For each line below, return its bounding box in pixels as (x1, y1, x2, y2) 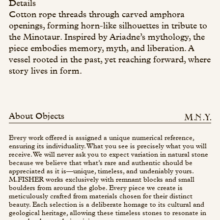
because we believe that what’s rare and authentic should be (8, 160, 192, 167)
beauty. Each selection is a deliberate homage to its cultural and (8, 201, 204, 209)
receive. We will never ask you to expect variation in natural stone (8, 151, 208, 159)
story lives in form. (8, 67, 82, 77)
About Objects (8, 112, 64, 122)
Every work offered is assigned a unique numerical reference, (8, 135, 194, 142)
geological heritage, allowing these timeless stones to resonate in (8, 210, 206, 217)
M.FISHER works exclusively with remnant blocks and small (8, 176, 194, 184)
